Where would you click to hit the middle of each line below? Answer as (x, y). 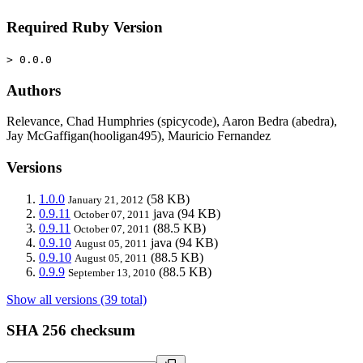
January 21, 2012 (106, 199)
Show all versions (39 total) (77, 299)
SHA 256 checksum (71, 331)
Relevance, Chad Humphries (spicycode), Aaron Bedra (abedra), (172, 122)
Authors (34, 90)
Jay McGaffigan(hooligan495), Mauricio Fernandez (139, 136)
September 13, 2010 (112, 272)
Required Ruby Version (85, 28)
